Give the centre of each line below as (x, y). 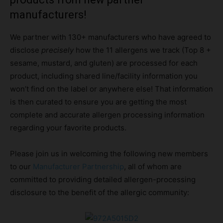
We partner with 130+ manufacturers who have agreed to (111, 37)
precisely (57, 50)
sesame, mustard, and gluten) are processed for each (104, 63)
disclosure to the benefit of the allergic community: (100, 192)
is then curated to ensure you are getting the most (98, 102)
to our (21, 166)
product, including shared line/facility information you (104, 76)
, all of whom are (153, 166)
